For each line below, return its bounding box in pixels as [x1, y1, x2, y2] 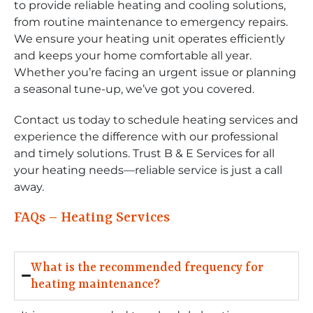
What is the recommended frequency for [31, 260, 264, 275]
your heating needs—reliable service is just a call [14, 163, 282, 177]
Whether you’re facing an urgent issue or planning [14, 65, 296, 79]
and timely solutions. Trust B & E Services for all [14, 146, 275, 160]
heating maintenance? [31, 277, 161, 291]
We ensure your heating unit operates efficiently [14, 31, 285, 45]
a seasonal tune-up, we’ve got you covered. [14, 82, 254, 96]
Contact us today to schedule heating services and [14, 112, 298, 126]
